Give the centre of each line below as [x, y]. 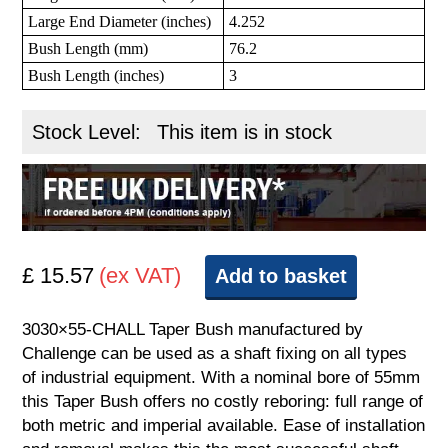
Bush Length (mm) [88, 49]
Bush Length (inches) [96, 76]
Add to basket [281, 276]
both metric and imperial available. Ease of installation [224, 426]
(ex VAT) [140, 276]
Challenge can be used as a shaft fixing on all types [215, 354]
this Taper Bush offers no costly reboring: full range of [223, 402]
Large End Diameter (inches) [120, 22]
